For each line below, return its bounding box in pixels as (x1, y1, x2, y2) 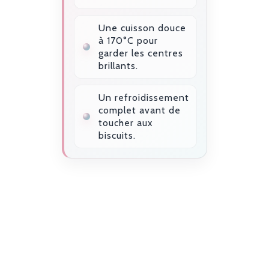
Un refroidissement (98, 92, 189, 104)
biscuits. (98, 130, 136, 142)
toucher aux (98, 117, 153, 129)
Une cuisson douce (98, 22, 186, 34)
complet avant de (98, 104, 181, 116)
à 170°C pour (98, 35, 158, 47)
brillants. (98, 60, 138, 72)
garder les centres (98, 47, 183, 59)
